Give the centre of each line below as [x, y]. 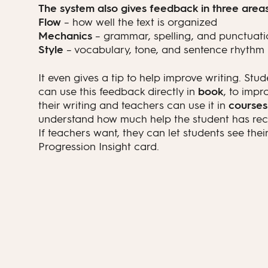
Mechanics [65, 36]
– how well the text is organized [139, 22]
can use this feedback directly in [118, 92]
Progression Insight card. [99, 147]
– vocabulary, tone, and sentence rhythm [164, 50]
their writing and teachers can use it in [133, 105]
